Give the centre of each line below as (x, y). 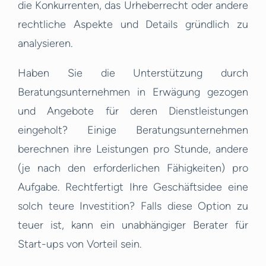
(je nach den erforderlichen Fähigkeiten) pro (133, 168)
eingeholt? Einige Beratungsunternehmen (133, 130)
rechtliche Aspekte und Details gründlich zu (133, 25)
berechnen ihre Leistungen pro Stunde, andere (133, 149)
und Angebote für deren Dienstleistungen (133, 111)
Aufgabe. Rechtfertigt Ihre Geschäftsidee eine (133, 187)
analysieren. (45, 44)
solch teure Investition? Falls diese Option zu (133, 206)
